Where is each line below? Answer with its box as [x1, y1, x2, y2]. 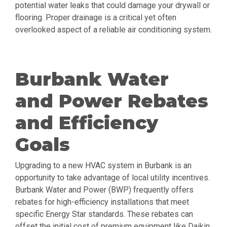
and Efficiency [15, 111, 158, 134]
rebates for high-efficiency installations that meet [15, 197, 189, 207]
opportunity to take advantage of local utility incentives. [15, 173, 210, 183]
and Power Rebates [15, 90, 208, 112]
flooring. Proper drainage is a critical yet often [15, 13, 176, 23]
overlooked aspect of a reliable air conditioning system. [15, 25, 212, 35]
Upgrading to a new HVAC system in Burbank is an [15, 161, 192, 171]
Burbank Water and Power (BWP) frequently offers [15, 185, 194, 195]
